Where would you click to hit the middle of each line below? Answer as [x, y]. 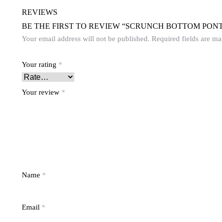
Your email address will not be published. [86, 39]
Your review [42, 92]
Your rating [40, 65]
